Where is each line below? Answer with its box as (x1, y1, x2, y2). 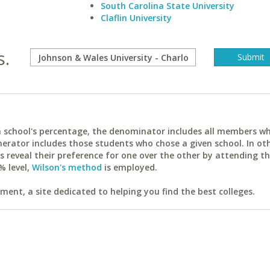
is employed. (102, 162, 157, 173)
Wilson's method (32, 162, 102, 173)
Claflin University (100, 12, 172, 24)
